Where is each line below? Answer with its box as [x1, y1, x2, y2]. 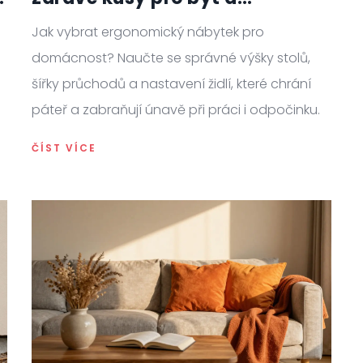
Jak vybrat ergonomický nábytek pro [32, 22, 264, 41]
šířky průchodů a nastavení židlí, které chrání [32, 74, 311, 93]
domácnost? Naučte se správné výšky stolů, [32, 48, 310, 67]
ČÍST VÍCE [32, 140, 96, 155]
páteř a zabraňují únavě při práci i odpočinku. [32, 100, 320, 119]
